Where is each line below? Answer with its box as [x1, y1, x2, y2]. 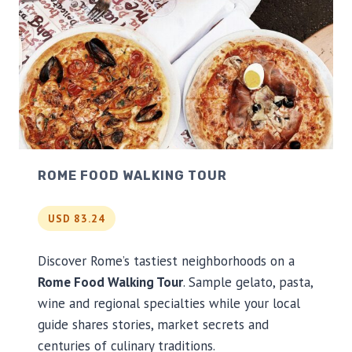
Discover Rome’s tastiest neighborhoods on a [38, 252, 295, 270]
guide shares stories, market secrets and [38, 316, 269, 334]
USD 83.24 [47, 211, 106, 225]
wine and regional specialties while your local [38, 295, 300, 313]
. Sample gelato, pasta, [183, 273, 313, 291]
